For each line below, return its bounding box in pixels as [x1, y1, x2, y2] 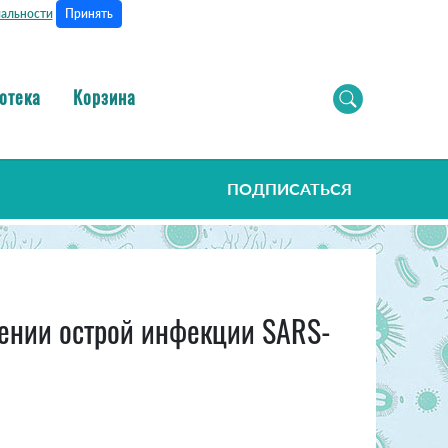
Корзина [73, 83, 136, 110]
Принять [64, 6, 113, 21]
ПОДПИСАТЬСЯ [227, 179, 352, 199]
